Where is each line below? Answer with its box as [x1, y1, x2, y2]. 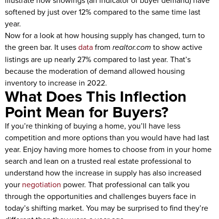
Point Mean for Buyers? [5, 100, 169, 123]
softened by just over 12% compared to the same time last [5, 6, 200, 17]
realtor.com [112, 42, 151, 53]
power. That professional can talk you [61, 179, 190, 190]
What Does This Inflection [5, 85, 187, 108]
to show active [151, 42, 202, 52]
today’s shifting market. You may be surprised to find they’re [5, 202, 208, 213]
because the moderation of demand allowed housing [5, 66, 185, 76]
